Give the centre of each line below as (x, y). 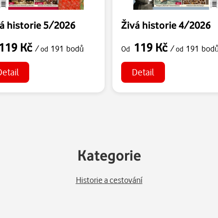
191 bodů (67, 48)
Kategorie (109, 155)
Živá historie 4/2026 (166, 25)
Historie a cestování (109, 180)
